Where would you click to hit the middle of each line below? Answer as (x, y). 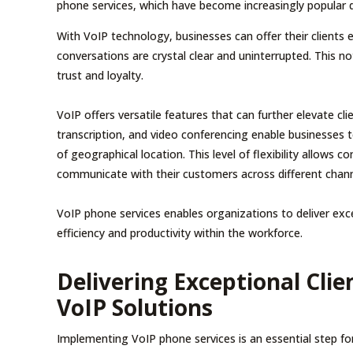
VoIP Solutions (135, 307)
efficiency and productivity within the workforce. (180, 232)
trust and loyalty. (100, 75)
